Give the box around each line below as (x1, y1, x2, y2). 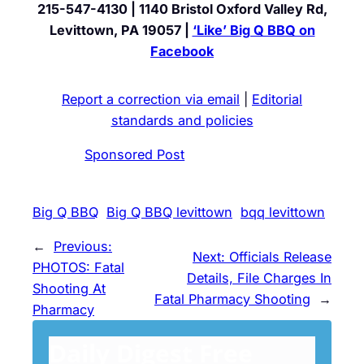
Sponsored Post (84, 145, 185, 162)
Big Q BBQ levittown (106, 203, 232, 220)
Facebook (150, 43, 214, 60)
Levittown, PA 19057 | (49, 22, 193, 39)
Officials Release (229, 248, 331, 265)
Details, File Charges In (187, 269, 331, 286)
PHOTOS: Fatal (32, 258, 124, 275)
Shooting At (32, 279, 106, 297)
